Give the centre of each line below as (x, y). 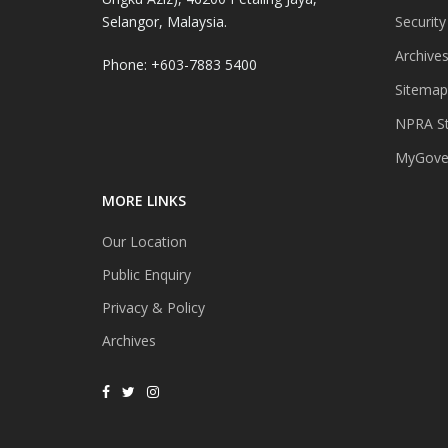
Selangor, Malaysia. (164, 21)
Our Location (144, 241)
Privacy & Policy (153, 307)
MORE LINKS (144, 200)
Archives (129, 340)
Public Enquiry (146, 274)
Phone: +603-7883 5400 (179, 64)
